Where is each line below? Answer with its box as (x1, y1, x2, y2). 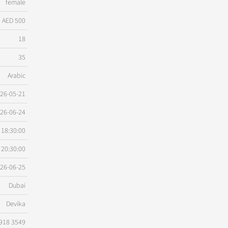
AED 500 (2, 15, 25, 26)
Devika (6, 198, 25, 209)
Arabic (7, 70, 25, 81)
